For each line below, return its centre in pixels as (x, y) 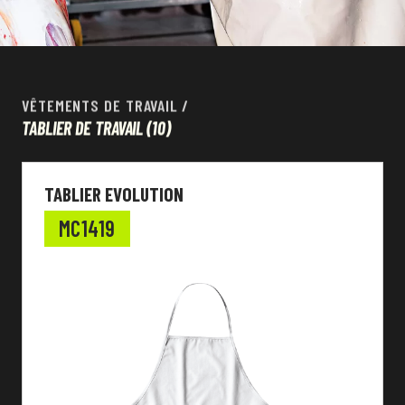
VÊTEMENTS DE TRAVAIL (100, 105)
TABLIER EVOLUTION (114, 194)
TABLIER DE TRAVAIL (83, 128)
